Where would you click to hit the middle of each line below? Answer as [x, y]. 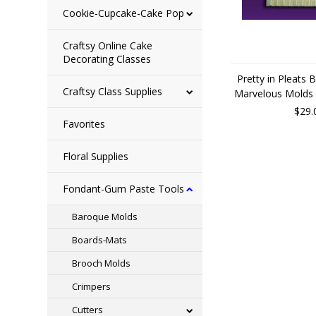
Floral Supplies [96, 156]
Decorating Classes [107, 59]
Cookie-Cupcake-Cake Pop [124, 13]
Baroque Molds [105, 217]
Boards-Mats [100, 240]
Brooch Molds [102, 263]
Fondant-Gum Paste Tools [124, 189]
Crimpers [92, 286]
